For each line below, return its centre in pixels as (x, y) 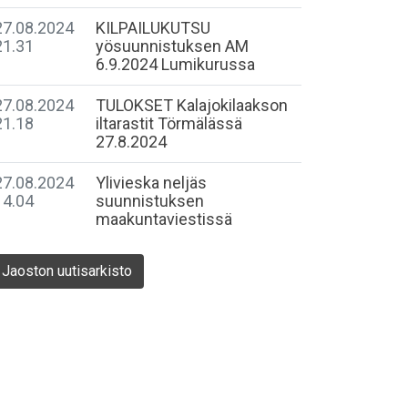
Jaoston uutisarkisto (67, 271)
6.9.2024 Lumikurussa (175, 64)
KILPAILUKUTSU (153, 28)
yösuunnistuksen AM (172, 46)
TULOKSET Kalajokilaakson (192, 105)
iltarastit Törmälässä (169, 123)
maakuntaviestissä (164, 219)
